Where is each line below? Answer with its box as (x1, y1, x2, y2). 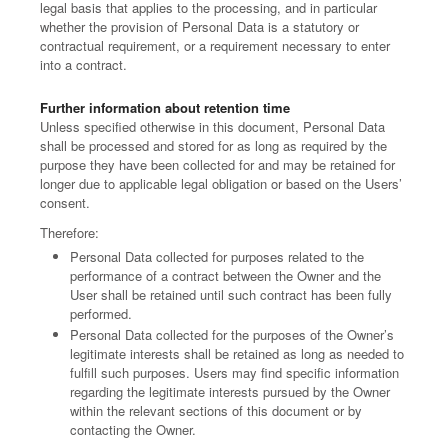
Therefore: (40, 223, 99, 242)
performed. (70, 304, 132, 323)
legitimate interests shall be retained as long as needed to (70, 344, 404, 363)
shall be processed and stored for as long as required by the (40, 136, 387, 155)
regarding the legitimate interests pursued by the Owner (70, 382, 390, 401)
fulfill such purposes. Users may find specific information (70, 363, 399, 382)
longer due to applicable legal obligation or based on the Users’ (40, 174, 402, 193)
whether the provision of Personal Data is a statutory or (40, 17, 359, 36)
